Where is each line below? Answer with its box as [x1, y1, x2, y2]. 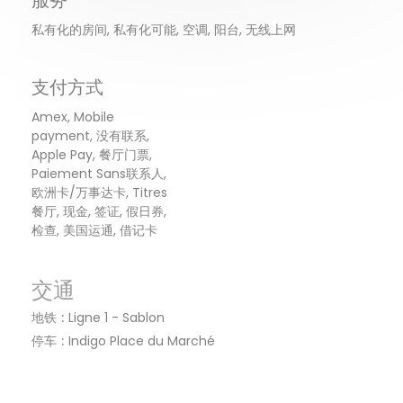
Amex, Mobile [31, 107, 114, 126]
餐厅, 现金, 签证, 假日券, [31, 201, 166, 220]
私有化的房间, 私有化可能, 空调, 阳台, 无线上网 [31, 20, 296, 39]
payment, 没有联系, [31, 126, 149, 145]
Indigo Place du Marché [68, 331, 215, 350]
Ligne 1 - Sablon [68, 308, 165, 327]
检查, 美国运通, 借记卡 [31, 220, 157, 239]
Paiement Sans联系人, [31, 164, 166, 183]
